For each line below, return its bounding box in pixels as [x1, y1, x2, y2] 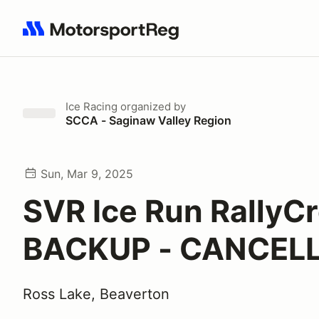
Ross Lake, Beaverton [23, 286, 169, 303]
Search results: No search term [22, 29, 188, 43]
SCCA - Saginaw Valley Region [66, 113, 231, 127]
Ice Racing [66, 100, 117, 113]
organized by [117, 100, 186, 113]
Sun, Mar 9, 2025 [41, 167, 133, 181]
